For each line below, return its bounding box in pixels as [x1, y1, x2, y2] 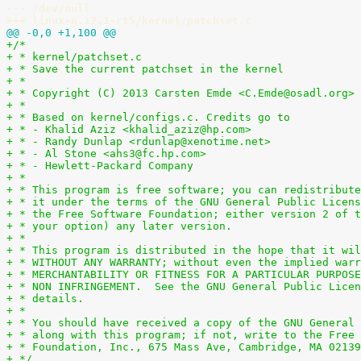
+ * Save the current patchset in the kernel [6, 63, 284, 75]
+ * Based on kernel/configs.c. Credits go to [6, 111, 290, 123]
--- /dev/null [6, 2, 90, 15]
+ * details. [6, 293, 84, 305]
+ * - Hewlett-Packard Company [6, 160, 193, 172]
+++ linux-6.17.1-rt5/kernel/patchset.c [6, 15, 251, 27]
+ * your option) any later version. [6, 220, 232, 232]
